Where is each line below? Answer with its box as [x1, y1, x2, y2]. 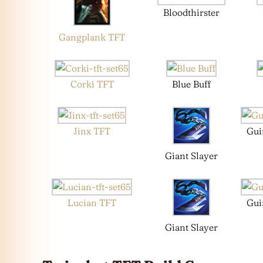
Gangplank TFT [59, 31, 125, 43]
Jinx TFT [73, 125, 110, 137]
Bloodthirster [163, 6, 220, 19]
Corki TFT [70, 78, 114, 90]
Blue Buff [171, 78, 211, 90]
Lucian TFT [68, 197, 116, 209]
